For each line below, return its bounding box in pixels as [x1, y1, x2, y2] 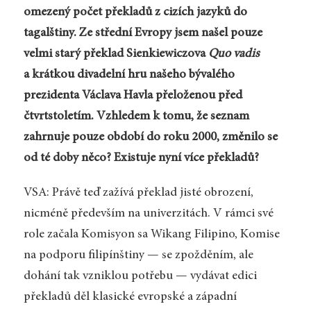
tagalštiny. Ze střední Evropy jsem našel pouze [23, 27, 262, 40]
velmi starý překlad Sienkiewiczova [23, 48, 208, 61]
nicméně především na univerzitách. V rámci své [23, 208, 274, 221]
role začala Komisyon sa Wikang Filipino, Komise [23, 228, 280, 242]
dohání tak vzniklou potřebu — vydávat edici [23, 270, 257, 283]
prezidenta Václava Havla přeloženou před [23, 90, 242, 103]
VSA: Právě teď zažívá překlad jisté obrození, [23, 187, 253, 200]
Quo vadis [208, 48, 260, 61]
